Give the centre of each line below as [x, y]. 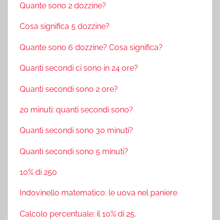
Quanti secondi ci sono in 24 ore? [79, 68]
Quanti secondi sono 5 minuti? [74, 151]
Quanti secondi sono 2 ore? [69, 89]
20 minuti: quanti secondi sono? [76, 110]
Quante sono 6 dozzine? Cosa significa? [91, 47]
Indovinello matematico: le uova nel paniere [98, 193]
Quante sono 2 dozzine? [63, 6]
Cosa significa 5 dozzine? [65, 27]
